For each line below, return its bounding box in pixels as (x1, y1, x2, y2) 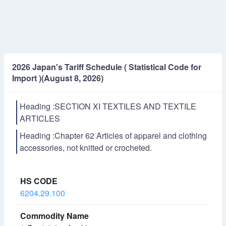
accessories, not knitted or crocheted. (20, 142, 152, 153)
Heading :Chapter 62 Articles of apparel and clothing (20, 130, 207, 141)
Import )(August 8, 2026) (12, 72, 103, 84)
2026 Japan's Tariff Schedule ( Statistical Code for (12, 61, 201, 73)
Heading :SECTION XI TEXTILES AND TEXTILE (20, 100, 196, 112)
